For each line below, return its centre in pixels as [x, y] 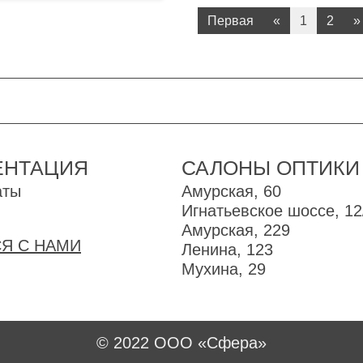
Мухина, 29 [224, 269]
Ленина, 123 [227, 250]
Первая [231, 21]
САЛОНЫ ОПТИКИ [271, 168]
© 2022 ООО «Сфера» [181, 343]
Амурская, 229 [236, 230]
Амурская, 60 [231, 191]
